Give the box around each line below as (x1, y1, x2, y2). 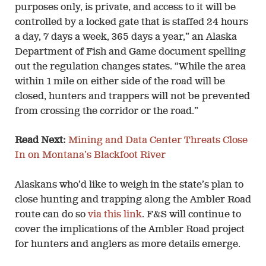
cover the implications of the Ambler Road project (15, 224, 245, 235)
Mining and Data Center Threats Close (68, 136, 248, 146)
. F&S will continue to (142, 210, 241, 220)
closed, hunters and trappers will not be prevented (15, 91, 250, 102)
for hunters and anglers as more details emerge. (15, 239, 240, 249)
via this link (88, 210, 142, 220)
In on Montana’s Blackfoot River (15, 151, 167, 161)
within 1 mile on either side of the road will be (15, 77, 225, 87)
